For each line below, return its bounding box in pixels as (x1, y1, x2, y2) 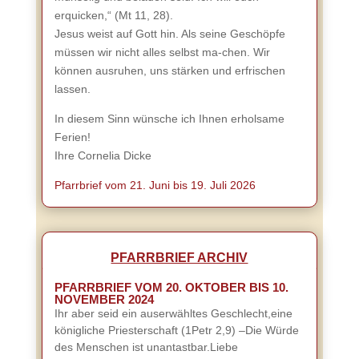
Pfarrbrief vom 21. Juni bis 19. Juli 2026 (54, 179, 256, 192)
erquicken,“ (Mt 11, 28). (54, 9, 173, 22)
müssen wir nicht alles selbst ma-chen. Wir (54, 46, 270, 58)
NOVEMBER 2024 (54, 292, 154, 306)
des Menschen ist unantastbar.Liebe (54, 341, 238, 353)
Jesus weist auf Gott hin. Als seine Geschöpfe (54, 27, 285, 40)
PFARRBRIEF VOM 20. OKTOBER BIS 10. (54, 280, 288, 294)
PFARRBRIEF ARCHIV (111, 251, 248, 264)
